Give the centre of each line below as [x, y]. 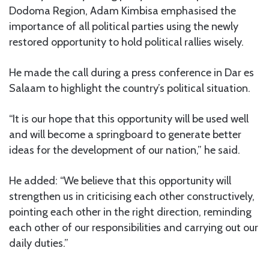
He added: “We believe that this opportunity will [120, 181]
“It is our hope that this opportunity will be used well [129, 119]
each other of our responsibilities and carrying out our [134, 228]
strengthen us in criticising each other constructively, [132, 197]
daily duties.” [39, 243]
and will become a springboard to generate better [125, 135]
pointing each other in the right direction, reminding [130, 212]
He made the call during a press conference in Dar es [131, 73]
